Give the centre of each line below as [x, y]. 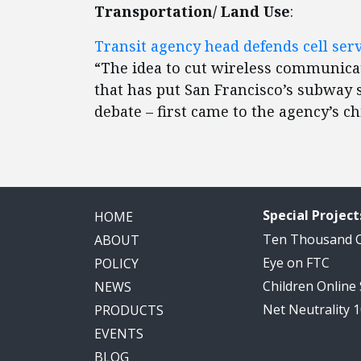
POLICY [116, 263]
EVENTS [119, 334]
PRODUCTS [129, 310]
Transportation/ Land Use [192, 11]
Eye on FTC [296, 263]
